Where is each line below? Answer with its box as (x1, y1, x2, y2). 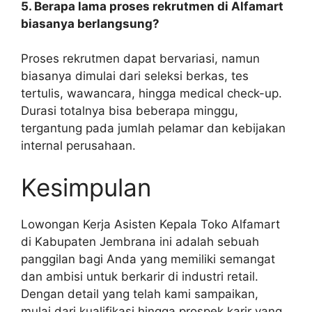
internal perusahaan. (21, 139, 136, 153)
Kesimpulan (21, 172, 151, 202)
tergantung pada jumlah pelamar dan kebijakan (21, 121, 286, 136)
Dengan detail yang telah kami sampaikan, (21, 286, 258, 301)
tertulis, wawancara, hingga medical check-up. (21, 86, 282, 101)
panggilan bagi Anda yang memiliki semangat (21, 251, 275, 266)
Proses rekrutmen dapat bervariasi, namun (21, 52, 260, 66)
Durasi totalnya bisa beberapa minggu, (21, 104, 238, 118)
